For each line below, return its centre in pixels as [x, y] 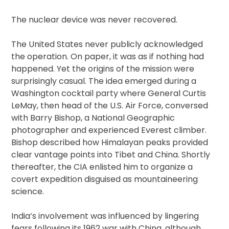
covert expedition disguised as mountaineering [105, 179]
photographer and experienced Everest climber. [109, 130]
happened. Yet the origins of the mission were [103, 68]
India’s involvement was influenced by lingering [105, 216]
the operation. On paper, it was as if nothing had [108, 56]
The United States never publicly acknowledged [107, 44]
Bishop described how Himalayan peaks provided [110, 142]
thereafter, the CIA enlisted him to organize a [102, 167]
